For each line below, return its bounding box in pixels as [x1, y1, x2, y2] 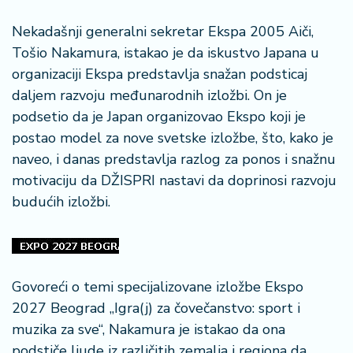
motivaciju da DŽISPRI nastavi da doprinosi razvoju [12, 171, 336, 190]
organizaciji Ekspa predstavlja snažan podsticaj [12, 65, 307, 84]
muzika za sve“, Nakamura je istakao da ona [12, 320, 285, 339]
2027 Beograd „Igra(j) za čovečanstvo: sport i [12, 299, 300, 318]
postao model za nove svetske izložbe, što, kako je [12, 128, 333, 147]
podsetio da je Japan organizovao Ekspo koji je [12, 107, 306, 126]
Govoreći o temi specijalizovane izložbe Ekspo [12, 277, 303, 296]
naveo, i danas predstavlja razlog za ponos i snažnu [12, 150, 336, 169]
